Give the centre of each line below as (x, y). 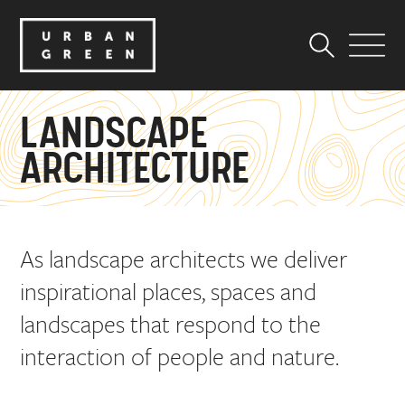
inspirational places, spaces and (169, 291)
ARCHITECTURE (135, 170)
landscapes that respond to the (171, 324)
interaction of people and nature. (180, 356)
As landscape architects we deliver (184, 259)
